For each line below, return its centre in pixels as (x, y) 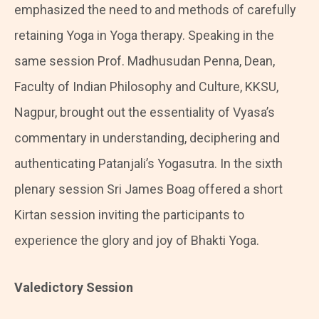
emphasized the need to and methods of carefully (155, 10)
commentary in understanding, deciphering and (147, 138)
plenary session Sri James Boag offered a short (148, 189)
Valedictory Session (74, 288)
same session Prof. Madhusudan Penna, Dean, (145, 61)
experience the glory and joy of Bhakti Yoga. (137, 241)
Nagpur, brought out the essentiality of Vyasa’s (145, 113)
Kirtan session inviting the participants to (129, 215)
